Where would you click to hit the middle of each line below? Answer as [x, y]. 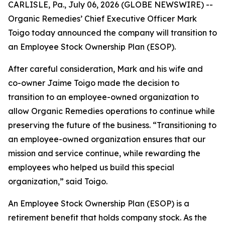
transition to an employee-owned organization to [103, 97]
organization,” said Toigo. [58, 181]
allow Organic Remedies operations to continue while [111, 111]
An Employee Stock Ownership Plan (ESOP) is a [99, 203]
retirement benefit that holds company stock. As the [107, 217]
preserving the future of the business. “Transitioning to [112, 125]
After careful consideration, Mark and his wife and [105, 69]
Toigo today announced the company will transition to [113, 33]
